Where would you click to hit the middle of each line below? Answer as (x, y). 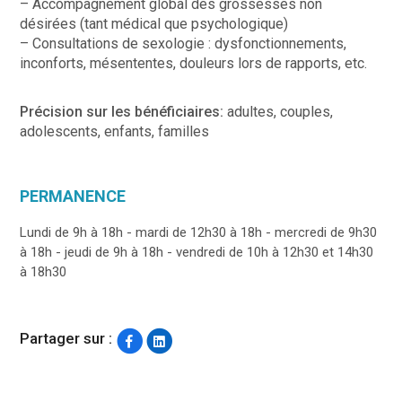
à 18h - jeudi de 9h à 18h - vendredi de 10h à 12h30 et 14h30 (197, 252)
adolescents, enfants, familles (115, 131)
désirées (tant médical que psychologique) (154, 23)
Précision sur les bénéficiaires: (124, 111)
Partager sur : (66, 339)
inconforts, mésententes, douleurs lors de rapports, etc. (194, 63)
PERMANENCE (73, 196)
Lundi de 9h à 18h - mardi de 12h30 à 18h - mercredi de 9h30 (199, 232)
